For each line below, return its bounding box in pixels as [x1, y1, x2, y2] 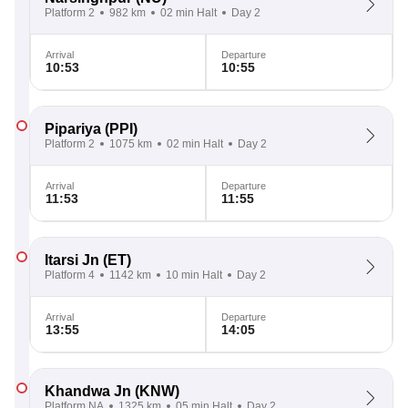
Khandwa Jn [45, 383, 131, 399]
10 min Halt [166, 269, 222, 281]
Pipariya [45, 121, 101, 137]
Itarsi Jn [45, 252, 99, 268]
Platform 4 [45, 269, 95, 281]
